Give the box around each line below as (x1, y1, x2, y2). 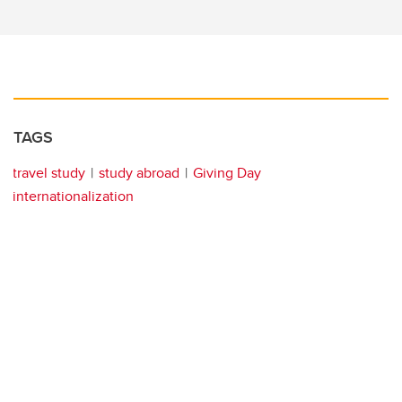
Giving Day (193, 162, 261, 183)
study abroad (99, 162, 179, 183)
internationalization (13, 185, 134, 206)
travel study (13, 162, 85, 183)
